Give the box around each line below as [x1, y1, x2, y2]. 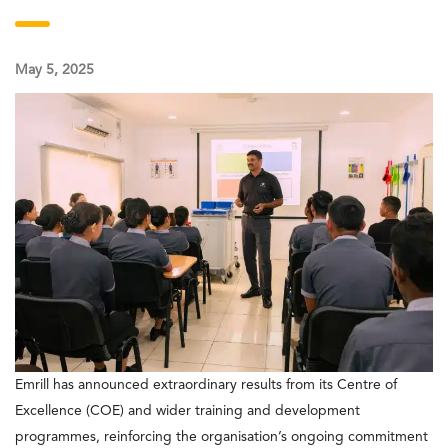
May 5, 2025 [15, 63, 94, 77]
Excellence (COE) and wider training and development [15, 403, 360, 418]
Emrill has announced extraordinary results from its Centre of [15, 377, 397, 392]
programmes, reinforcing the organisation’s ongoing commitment [15, 429, 428, 444]
